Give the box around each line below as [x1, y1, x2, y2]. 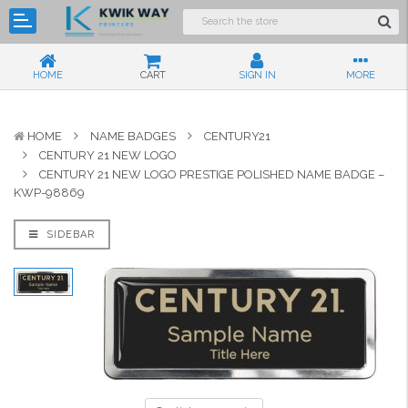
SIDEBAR [43, 229, 95, 241]
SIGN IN [238, 69, 276, 82]
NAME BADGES [90, 129, 176, 144]
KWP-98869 [14, 186, 85, 200]
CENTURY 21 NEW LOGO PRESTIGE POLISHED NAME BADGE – [39, 168, 384, 182]
